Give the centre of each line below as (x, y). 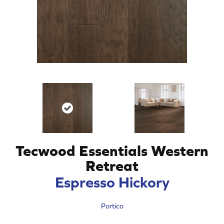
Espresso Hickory (112, 182)
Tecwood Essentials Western (112, 150)
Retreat (112, 165)
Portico (112, 206)
